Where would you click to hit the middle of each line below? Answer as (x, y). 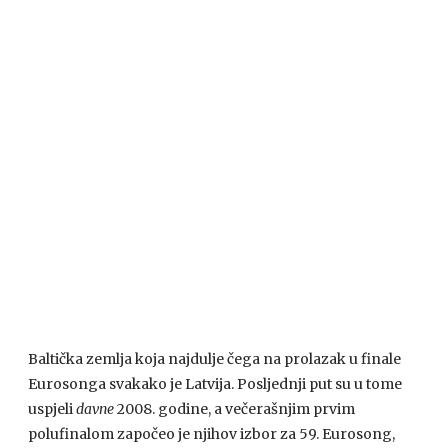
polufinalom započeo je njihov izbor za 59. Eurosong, (211, 434)
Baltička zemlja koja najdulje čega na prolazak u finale (214, 359)
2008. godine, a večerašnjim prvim (234, 409)
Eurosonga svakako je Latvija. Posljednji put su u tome (215, 384)
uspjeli (52, 409)
